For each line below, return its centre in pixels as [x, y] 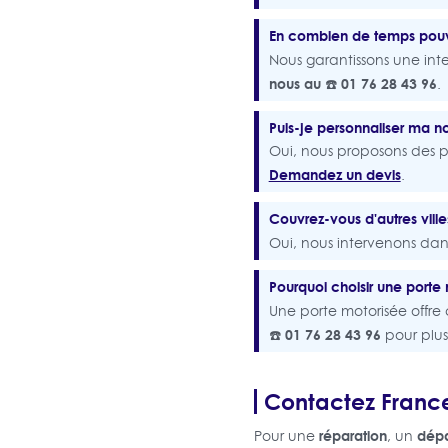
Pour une [286, 435]
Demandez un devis [334, 174]
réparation [352, 435]
